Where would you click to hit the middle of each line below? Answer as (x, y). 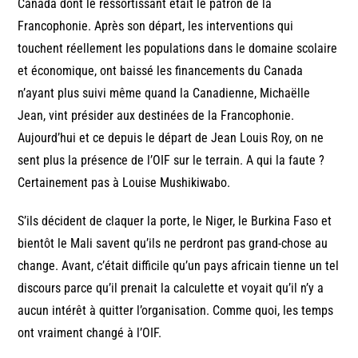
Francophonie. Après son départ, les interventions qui (156, 26)
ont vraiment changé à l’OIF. (90, 333)
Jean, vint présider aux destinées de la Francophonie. (156, 116)
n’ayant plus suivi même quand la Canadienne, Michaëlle (164, 93)
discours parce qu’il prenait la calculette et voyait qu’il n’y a (171, 288)
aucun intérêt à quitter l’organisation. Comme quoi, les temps (176, 311)
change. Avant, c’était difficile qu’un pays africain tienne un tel (179, 266)
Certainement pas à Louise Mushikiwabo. (124, 183)
